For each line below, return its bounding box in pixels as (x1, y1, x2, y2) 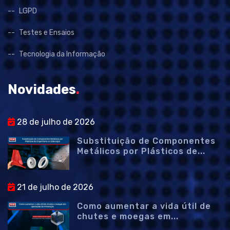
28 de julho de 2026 (15, 117, 95, 127)
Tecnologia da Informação (19, 49, 105, 59)
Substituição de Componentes (77, 136, 216, 146)
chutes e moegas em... (77, 211, 179, 221)
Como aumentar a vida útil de (77, 201, 211, 211)
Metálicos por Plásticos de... (77, 146, 205, 156)
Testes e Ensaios (19, 28, 74, 37)
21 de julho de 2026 (15, 182, 93, 192)
